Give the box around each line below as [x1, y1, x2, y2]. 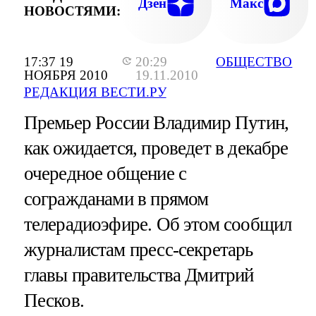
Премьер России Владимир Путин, [23, 112, 289, 134]
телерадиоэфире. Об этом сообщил [23, 214, 292, 236]
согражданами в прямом [23, 188, 209, 210]
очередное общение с [23, 163, 187, 185]
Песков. [23, 290, 84, 312]
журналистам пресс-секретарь [23, 239, 253, 261]
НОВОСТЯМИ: [23, 3, 121, 18]
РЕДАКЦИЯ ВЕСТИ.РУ [23, 85, 166, 100]
